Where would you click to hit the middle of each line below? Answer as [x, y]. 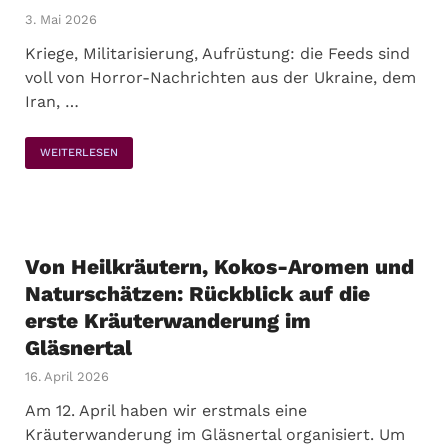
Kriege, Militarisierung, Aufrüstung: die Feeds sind [217, 53]
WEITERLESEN [79, 152]
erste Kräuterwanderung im [168, 320]
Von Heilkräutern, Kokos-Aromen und [219, 266]
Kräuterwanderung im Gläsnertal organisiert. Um [215, 434]
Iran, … [52, 101]
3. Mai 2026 [61, 19]
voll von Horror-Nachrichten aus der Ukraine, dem [220, 77]
